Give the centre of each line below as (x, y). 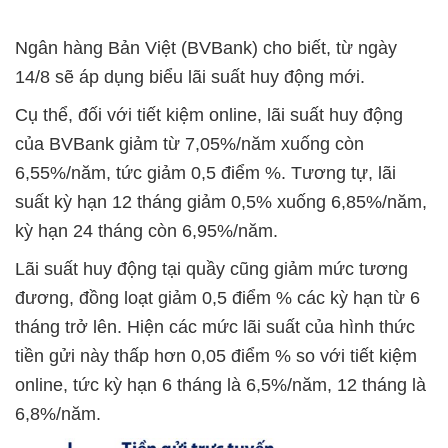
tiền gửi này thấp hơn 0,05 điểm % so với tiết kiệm (216, 356)
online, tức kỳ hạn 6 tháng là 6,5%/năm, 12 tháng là (220, 385)
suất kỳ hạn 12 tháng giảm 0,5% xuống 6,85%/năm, (221, 202)
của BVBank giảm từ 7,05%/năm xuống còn (189, 144)
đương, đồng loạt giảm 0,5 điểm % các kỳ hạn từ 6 (217, 298)
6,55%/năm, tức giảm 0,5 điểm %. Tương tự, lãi (205, 173)
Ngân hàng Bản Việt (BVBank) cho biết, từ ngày (206, 48)
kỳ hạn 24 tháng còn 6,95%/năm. (146, 231)
